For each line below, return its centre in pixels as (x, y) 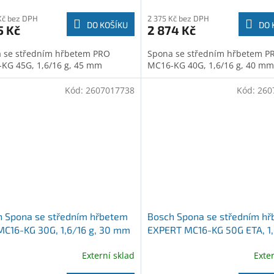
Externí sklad (108, 255)
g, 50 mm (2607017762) (199, 243)
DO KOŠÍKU (107, 24)
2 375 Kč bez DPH (178, 18)
